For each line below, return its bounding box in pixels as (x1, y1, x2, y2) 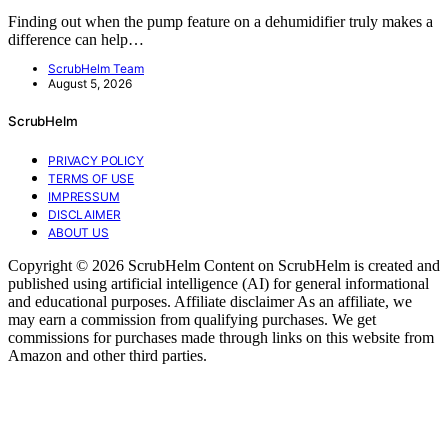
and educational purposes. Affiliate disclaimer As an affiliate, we (8, 292, 412, 310)
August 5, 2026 (48, 75, 132, 91)
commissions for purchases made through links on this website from (8, 328, 434, 346)
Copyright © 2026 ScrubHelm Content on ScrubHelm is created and (8, 256, 440, 274)
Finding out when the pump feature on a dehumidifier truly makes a (8, 12, 433, 30)
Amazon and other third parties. (8, 346, 207, 364)
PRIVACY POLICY (48, 152, 144, 168)
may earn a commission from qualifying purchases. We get (8, 310, 376, 328)
